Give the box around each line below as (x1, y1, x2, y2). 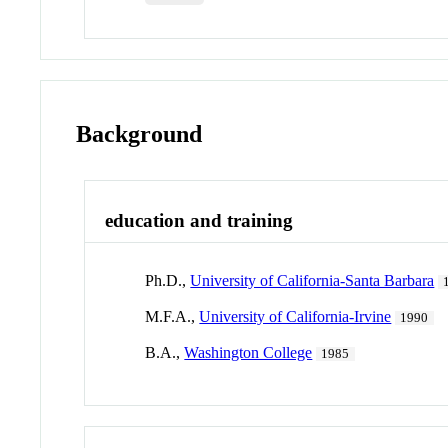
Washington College (184, 344, 313, 362)
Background (76, 120, 203, 147)
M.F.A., (145, 308, 200, 326)
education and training (105, 209, 294, 231)
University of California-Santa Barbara (190, 272, 435, 290)
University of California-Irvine (199, 308, 392, 326)
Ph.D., (145, 272, 191, 290)
